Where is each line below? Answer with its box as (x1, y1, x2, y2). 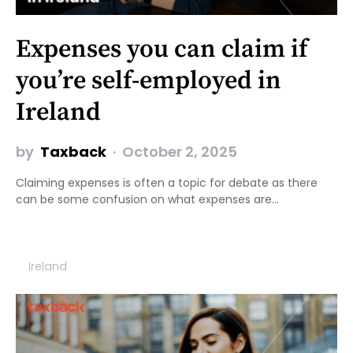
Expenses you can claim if (16, 33, 307, 65)
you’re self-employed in (16, 65, 281, 97)
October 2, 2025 (122, 141, 237, 162)
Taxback (40, 141, 106, 162)
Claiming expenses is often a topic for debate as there (16, 174, 318, 191)
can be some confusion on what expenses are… (16, 191, 279, 207)
